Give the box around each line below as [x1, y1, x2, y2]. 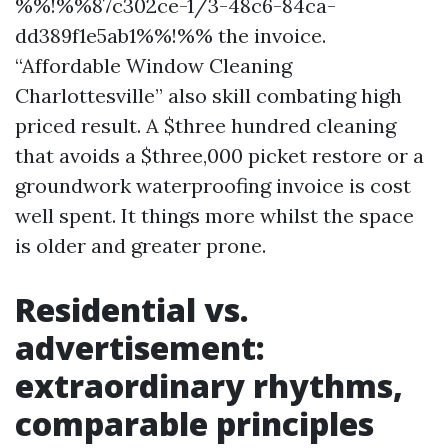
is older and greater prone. [15, 232, 266, 258]
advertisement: [15, 325, 265, 369]
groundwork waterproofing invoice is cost [15, 172, 411, 198]
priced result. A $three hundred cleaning [15, 112, 396, 138]
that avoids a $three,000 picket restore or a [15, 142, 424, 168]
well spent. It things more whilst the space [15, 202, 414, 228]
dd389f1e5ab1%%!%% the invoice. [15, 22, 326, 48]
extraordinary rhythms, [15, 363, 403, 407]
